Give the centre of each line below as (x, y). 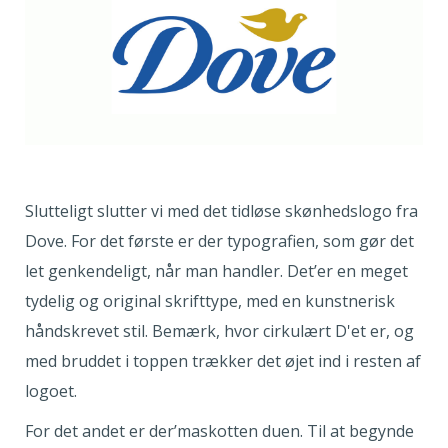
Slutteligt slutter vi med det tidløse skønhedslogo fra (221, 211)
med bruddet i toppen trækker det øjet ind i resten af (223, 361)
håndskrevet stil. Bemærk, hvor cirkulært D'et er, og (219, 331)
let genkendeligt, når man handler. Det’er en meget (216, 271)
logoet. (51, 391)
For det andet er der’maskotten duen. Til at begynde (219, 431)
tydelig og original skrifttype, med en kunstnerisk (210, 301)
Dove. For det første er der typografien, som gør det (219, 241)
